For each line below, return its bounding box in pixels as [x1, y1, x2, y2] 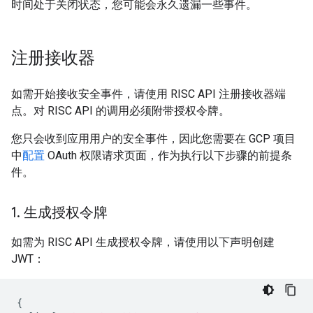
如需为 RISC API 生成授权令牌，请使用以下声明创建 [11, 235, 275, 249]
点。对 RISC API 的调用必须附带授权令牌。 [11, 104, 230, 117]
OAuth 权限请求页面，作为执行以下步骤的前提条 [45, 149, 292, 162]
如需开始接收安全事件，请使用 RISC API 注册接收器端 [11, 87, 286, 101]
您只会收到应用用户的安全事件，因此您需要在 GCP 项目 [11, 132, 296, 145]
